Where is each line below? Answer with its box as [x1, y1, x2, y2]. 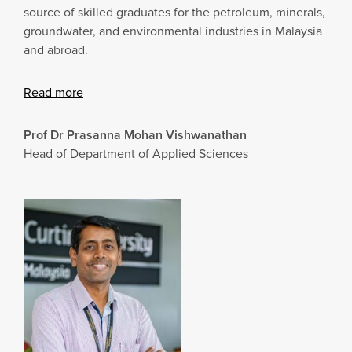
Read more [24, 82, 83, 101]
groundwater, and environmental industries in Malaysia [24, 21, 322, 40]
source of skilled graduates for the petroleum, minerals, [24, 2, 325, 21]
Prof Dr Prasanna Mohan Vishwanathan [24, 125, 247, 144]
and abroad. [24, 40, 88, 59]
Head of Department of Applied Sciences [24, 144, 248, 163]
